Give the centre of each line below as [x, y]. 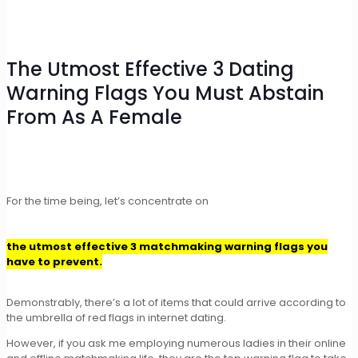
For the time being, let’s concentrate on [107, 201]
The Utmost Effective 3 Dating [150, 70]
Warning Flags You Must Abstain [165, 93]
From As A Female [94, 117]
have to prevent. [54, 261]
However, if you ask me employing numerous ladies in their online [176, 343]
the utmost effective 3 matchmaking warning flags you [167, 246]
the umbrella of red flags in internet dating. [116, 317]
